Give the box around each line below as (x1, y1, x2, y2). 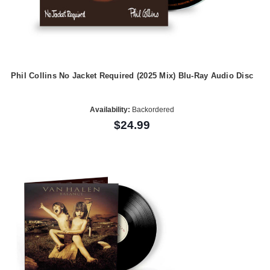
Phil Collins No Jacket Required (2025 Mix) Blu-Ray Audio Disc (10, 71, 254, 81)
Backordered (130, 105, 174, 114)
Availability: (89, 105, 130, 114)
